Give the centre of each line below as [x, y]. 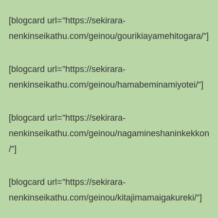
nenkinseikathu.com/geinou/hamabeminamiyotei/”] [106, 85]
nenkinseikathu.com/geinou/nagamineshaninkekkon [109, 133]
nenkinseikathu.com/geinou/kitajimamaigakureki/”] [105, 197]
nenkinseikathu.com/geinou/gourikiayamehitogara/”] [109, 36]
